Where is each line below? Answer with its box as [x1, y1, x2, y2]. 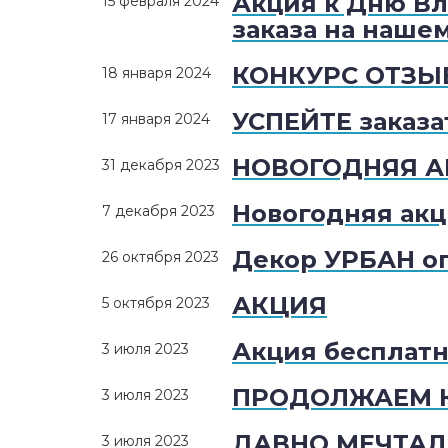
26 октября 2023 [102, 248, 219, 267]
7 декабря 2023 [102, 202, 215, 221]
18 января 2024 [102, 64, 211, 83]
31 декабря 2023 [102, 156, 220, 175]
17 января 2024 [102, 110, 210, 129]
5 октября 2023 [102, 294, 210, 313]
